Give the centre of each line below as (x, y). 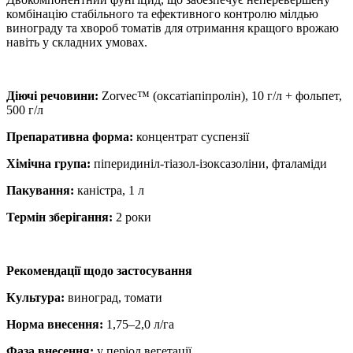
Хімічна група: (48, 163)
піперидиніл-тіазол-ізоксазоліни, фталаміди (209, 163)
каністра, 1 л (109, 190)
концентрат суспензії (191, 136)
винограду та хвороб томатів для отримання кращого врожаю (173, 28)
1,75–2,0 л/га (139, 324)
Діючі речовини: (52, 95)
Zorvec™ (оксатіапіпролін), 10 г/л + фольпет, (220, 95)
